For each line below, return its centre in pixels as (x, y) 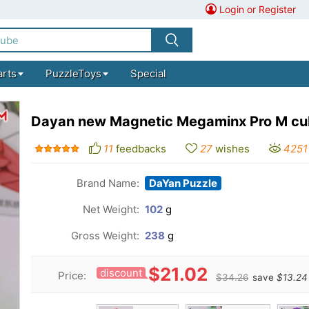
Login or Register (258, 9)
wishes (232, 149)
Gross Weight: (105, 236)
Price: (72, 276)
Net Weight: (111, 209)
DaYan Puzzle (183, 183)
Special (148, 73)
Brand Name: (108, 183)
